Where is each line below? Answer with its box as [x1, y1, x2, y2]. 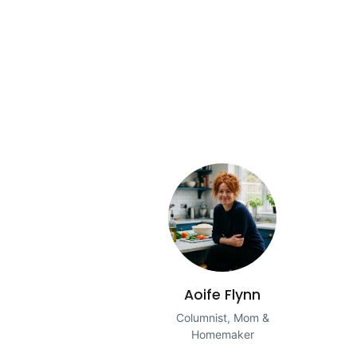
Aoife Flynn [184, 285, 261, 305]
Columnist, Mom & [175, 311, 269, 325]
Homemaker [190, 328, 254, 342]
